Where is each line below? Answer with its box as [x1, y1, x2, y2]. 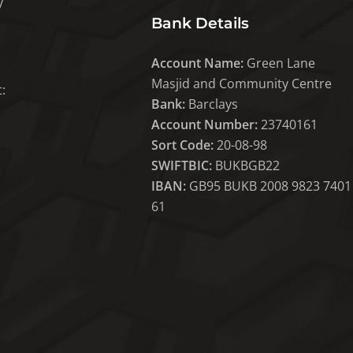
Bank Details [150, 13, 249, 32]
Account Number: [150, 115, 258, 133]
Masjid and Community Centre [150, 74, 332, 92]
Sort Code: [150, 136, 214, 154]
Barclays [184, 95, 238, 113]
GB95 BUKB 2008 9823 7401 [185, 176, 351, 195]
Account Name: [150, 54, 243, 72]
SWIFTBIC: [150, 156, 212, 174]
